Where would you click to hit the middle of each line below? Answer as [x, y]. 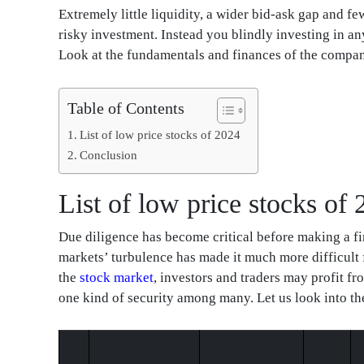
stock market [117, 278]
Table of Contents [126, 108]
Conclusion [109, 154]
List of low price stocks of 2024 [160, 134]
